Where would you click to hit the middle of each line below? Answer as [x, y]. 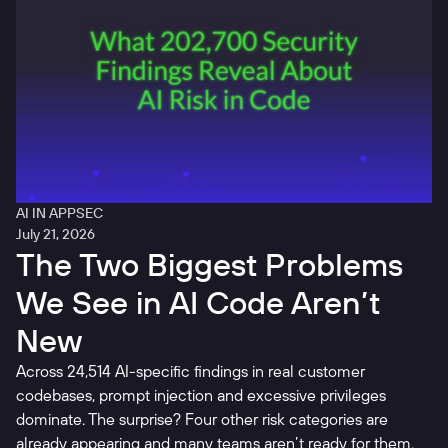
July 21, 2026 [55, 234]
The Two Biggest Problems [209, 264]
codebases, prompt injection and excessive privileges [201, 395]
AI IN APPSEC [59, 213]
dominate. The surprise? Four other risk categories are [202, 419]
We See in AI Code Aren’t [198, 302]
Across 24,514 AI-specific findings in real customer [190, 371]
